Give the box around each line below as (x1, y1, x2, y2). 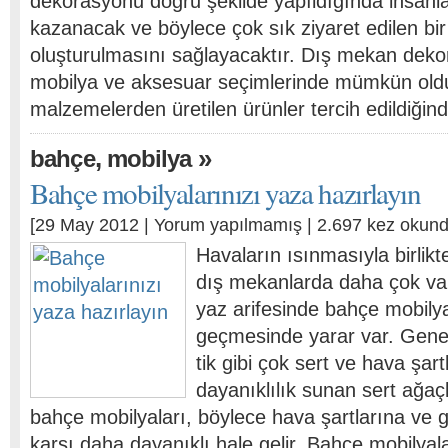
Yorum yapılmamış (154, 215, 302, 235)
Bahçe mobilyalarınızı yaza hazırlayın (30, 173, 421, 212)
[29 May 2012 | (30, 215, 154, 235)
